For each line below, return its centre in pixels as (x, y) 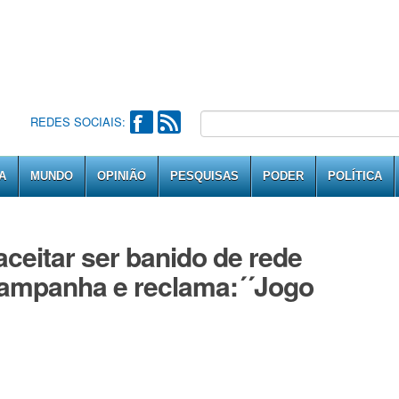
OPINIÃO (122, 176)
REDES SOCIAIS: (77, 122)
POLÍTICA (355, 176)
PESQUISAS (204, 176)
